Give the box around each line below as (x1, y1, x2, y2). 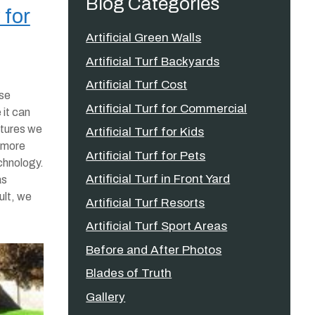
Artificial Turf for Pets (86, 148, 206, 162)
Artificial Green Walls (86, 31, 202, 44)
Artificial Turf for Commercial (86, 101, 247, 115)
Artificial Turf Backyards (86, 54, 220, 68)
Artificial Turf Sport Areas (86, 219, 228, 233)
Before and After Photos (86, 243, 222, 257)
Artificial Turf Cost (86, 78, 188, 91)
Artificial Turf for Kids (86, 125, 205, 139)
